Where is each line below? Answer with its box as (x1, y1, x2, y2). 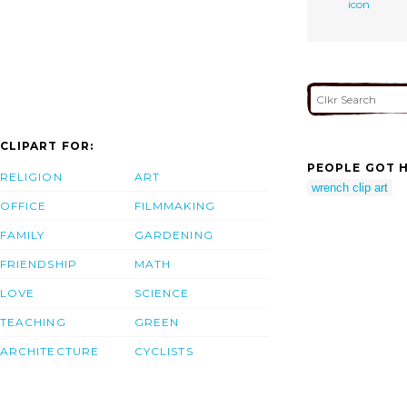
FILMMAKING (134, 198, 215, 213)
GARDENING (134, 227, 213, 242)
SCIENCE (134, 285, 190, 300)
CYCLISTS (134, 343, 194, 358)
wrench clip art (312, 181, 388, 195)
